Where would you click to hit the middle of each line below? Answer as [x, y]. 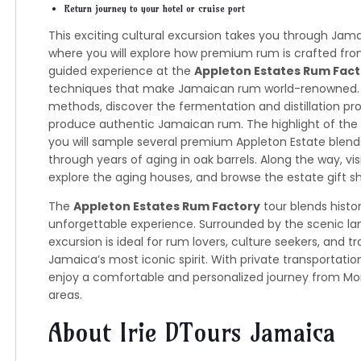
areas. [65, 295]
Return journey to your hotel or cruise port [154, 8]
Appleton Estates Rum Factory [166, 206]
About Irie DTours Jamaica [191, 332]
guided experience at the [121, 71]
